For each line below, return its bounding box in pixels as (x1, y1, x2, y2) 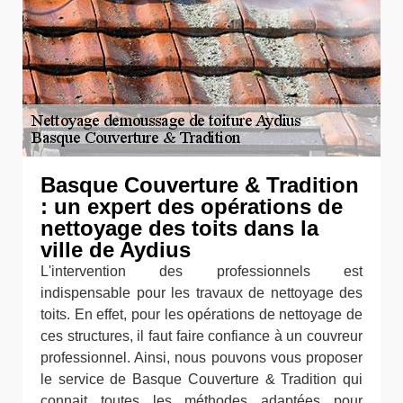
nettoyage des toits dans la (40, 216, 318, 240)
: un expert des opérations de (40, 194, 343, 219)
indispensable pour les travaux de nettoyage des (40, 285, 363, 300)
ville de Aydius (40, 237, 191, 262)
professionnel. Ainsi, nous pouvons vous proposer (40, 350, 363, 365)
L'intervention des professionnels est (40, 264, 363, 279)
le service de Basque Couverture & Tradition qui (40, 372, 363, 387)
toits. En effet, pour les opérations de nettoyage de (40, 307, 363, 322)
